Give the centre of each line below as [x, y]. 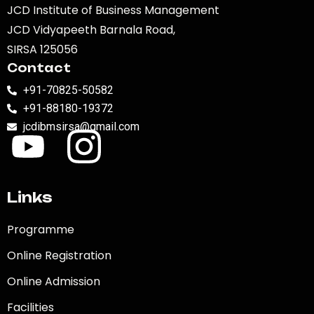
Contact [39, 68]
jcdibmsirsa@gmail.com [81, 126]
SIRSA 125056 [42, 49]
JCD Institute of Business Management [113, 10]
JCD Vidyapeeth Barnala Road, [91, 29]
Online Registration [59, 255]
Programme [41, 229]
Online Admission [54, 281]
